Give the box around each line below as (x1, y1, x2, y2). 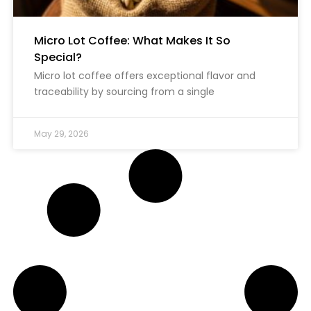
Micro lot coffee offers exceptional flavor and (33, 69, 255, 83)
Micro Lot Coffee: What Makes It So (33, 32, 230, 49)
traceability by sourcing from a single (33, 85, 215, 99)
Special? (33, 49, 82, 65)
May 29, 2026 (33, 128, 89, 140)
